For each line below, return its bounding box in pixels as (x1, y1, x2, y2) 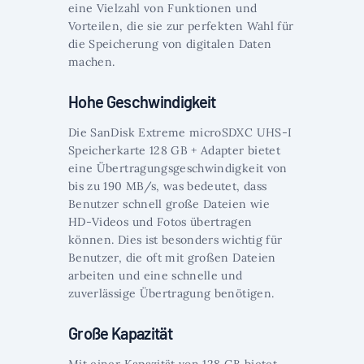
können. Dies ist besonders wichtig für (68, 232, 283, 248)
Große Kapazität (68, 323, 172, 344)
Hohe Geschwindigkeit (68, 92, 216, 112)
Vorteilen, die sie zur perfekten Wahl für (68, 19, 294, 34)
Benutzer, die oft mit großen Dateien (68, 250, 276, 266)
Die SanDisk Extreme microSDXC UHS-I (68, 125, 292, 141)
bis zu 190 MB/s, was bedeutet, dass (68, 179, 267, 194)
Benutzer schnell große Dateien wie (68, 197, 270, 212)
